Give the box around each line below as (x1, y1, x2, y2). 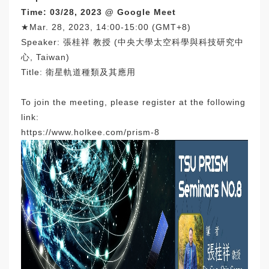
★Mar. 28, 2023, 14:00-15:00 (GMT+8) (21, 22, 191, 32)
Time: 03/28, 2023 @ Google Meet (21, 7, 176, 17)
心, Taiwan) (21, 52, 70, 62)
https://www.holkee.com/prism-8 (21, 127, 160, 137)
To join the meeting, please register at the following (21, 97, 246, 107)
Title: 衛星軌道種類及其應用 (21, 67, 136, 77)
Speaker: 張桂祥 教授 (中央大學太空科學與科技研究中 (21, 37, 244, 47)
